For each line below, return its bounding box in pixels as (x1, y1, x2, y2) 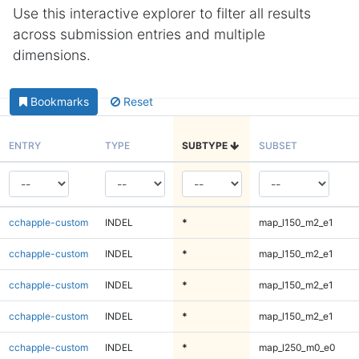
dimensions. (13, 46, 91, 63)
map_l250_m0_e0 (258, 341, 336, 353)
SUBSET (258, 139, 297, 151)
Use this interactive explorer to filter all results (13, 5, 311, 22)
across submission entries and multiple (13, 26, 265, 42)
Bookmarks (30, 95, 89, 109)
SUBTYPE (181, 139, 230, 151)
